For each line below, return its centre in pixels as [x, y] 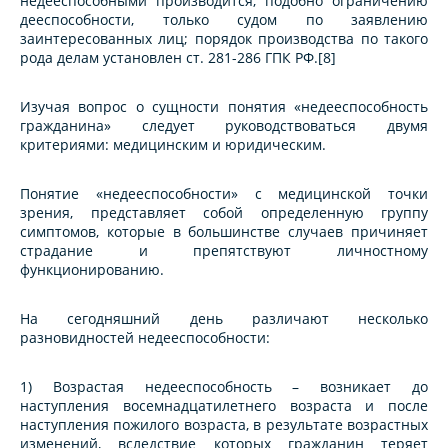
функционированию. [92, 270]
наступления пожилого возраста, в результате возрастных [224, 425]
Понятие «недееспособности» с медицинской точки [224, 194]
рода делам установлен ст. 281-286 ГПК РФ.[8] [178, 58]
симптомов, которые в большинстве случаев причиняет [224, 232]
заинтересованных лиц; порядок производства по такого [224, 39]
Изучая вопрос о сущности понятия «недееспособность [224, 107]
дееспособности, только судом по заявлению [224, 20]
